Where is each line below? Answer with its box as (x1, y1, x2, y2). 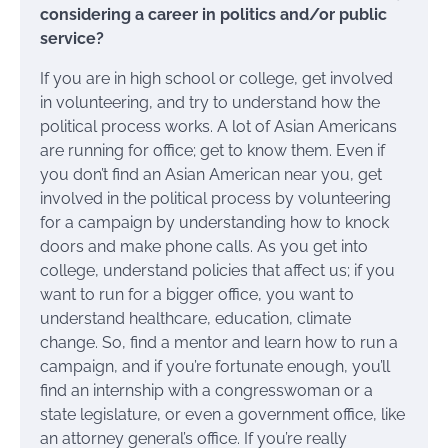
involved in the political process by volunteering (40, 189, 391, 209)
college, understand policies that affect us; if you (40, 261, 395, 281)
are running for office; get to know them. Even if (40, 141, 385, 161)
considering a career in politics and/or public (40, 5, 387, 25)
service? (40, 29, 104, 49)
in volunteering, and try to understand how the (40, 93, 380, 113)
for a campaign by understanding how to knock (40, 213, 389, 233)
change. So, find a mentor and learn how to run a (40, 333, 398, 353)
